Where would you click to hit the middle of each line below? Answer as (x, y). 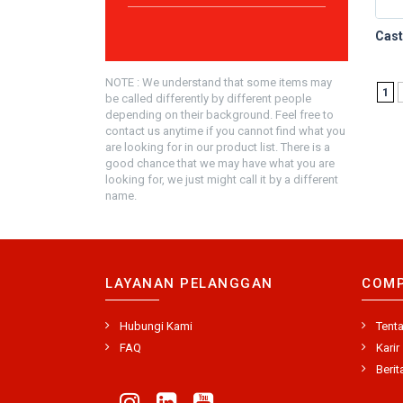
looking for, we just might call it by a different (222, 179)
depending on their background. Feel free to (219, 115)
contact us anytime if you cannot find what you (225, 131)
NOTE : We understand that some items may (219, 82)
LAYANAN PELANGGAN (189, 283)
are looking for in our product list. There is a (218, 147)
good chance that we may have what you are (220, 163)
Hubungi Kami (156, 326)
